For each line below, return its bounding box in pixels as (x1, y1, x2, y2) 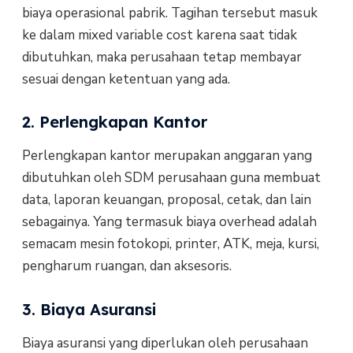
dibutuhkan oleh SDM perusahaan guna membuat (21, 169, 321, 188)
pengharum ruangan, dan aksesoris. (21, 257, 232, 276)
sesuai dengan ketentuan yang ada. (21, 69, 230, 88)
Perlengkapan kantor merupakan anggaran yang (21, 147, 312, 165)
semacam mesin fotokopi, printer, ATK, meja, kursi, (21, 235, 319, 254)
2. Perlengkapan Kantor (21, 112, 207, 132)
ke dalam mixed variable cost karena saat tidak (21, 25, 297, 44)
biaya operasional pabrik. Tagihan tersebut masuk (21, 3, 318, 22)
